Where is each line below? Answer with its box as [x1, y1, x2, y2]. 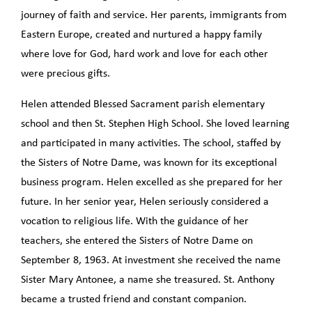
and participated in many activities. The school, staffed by [21, 137, 281, 149]
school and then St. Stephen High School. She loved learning [21, 118, 290, 130]
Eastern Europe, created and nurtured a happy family [21, 29, 262, 40]
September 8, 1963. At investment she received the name [21, 254, 281, 266]
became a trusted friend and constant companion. [21, 293, 247, 305]
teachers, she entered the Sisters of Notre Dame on [21, 235, 253, 247]
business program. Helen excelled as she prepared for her [21, 176, 283, 188]
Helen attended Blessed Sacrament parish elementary [21, 98, 265, 110]
